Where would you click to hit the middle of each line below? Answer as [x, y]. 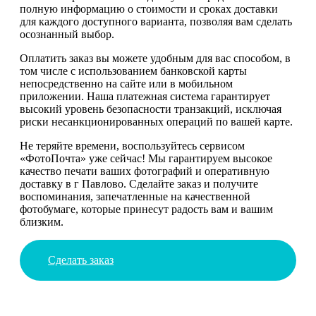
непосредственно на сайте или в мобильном [126, 83]
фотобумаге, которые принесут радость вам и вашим [146, 209]
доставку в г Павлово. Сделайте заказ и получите [139, 183]
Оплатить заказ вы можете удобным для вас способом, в [155, 58]
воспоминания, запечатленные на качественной [135, 196]
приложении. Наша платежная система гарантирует [145, 96]
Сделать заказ [81, 260]
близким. [42, 221]
